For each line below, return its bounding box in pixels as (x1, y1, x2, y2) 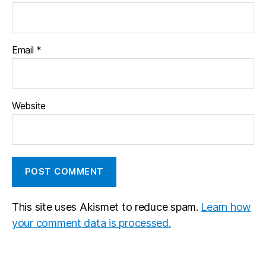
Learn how (201, 200, 252, 213)
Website (12, 99, 46, 112)
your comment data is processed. (12, 216, 171, 229)
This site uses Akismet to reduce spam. (12, 200, 201, 213)
